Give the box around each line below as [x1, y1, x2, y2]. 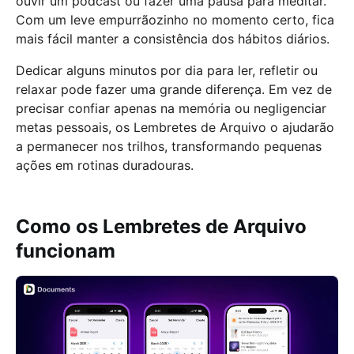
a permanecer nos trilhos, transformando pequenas [16, 138, 322, 154]
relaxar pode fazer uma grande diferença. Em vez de [16, 81, 332, 97]
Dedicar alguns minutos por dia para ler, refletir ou [16, 62, 318, 78]
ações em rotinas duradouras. [16, 157, 194, 173]
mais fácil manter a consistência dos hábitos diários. [16, 31, 330, 47]
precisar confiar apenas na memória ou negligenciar [16, 100, 326, 116]
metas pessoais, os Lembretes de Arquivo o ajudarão [16, 119, 334, 135]
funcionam [16, 239, 115, 262]
